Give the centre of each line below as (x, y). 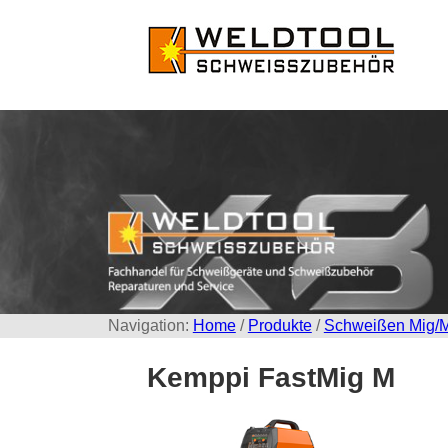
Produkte (279, 325)
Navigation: (150, 325)
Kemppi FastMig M (271, 377)
